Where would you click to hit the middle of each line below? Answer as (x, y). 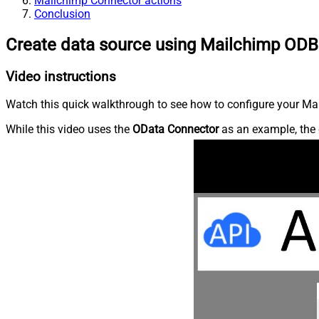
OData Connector (176, 130)
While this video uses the (69, 130)
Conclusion (62, 14)
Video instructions (61, 77)
